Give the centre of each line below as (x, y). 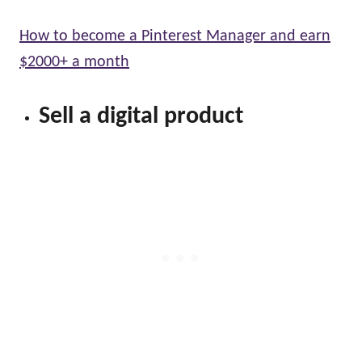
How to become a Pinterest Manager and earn (175, 36)
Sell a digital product (141, 116)
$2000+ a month (74, 62)
